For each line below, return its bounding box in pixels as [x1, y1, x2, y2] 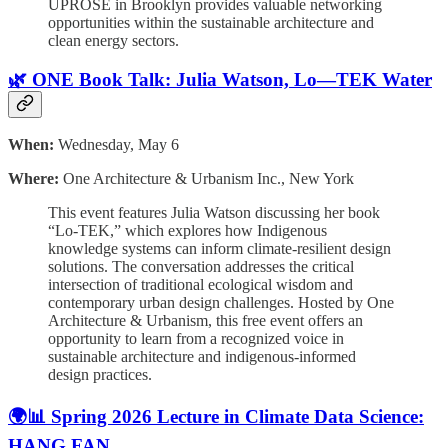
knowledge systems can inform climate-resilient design [48, 240, 391, 258]
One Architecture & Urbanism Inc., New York [59, 170, 354, 188]
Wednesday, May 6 [54, 136, 179, 154]
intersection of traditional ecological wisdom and [48, 276, 353, 294]
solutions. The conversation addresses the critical [48, 258, 354, 276]
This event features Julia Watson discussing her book [48, 204, 380, 222]
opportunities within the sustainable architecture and [48, 13, 374, 31]
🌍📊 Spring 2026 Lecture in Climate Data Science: [8, 406, 424, 428]
